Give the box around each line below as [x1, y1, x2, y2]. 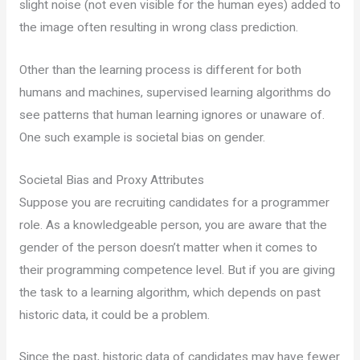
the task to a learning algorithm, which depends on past [18, 284, 321, 300]
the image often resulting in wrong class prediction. [18, 20, 298, 35]
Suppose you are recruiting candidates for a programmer [18, 194, 329, 210]
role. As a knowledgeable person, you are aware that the [18, 217, 327, 232]
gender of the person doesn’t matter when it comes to [18, 239, 317, 255]
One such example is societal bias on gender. [18, 129, 265, 145]
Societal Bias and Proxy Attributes [18, 172, 204, 187]
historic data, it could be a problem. [18, 307, 210, 322]
